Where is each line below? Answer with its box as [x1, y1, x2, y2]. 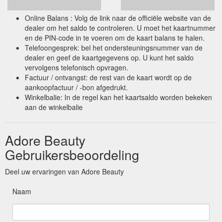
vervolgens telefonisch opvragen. [25, 62, 128, 72]
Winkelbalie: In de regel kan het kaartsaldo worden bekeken [25, 92, 212, 102]
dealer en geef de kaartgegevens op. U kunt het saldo [25, 52, 194, 62]
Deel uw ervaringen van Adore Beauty [5, 166, 124, 176]
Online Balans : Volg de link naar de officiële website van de [25, 12, 211, 23]
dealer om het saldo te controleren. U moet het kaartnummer [25, 22, 216, 33]
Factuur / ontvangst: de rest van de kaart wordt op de [25, 72, 192, 82]
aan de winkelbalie [25, 102, 83, 112]
